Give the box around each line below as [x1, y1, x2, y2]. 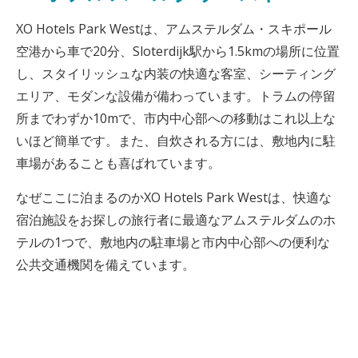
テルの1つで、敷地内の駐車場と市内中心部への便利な [16, 233, 330, 251]
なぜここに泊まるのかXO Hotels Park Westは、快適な [16, 189, 332, 206]
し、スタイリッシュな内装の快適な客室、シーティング [16, 65, 336, 82]
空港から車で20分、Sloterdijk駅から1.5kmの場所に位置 [16, 42, 340, 60]
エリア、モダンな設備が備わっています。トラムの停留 [16, 87, 336, 105]
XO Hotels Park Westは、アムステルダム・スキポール [16, 20, 332, 38]
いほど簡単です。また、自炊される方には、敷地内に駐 [16, 132, 336, 149]
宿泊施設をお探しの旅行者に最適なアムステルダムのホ [16, 211, 336, 229]
